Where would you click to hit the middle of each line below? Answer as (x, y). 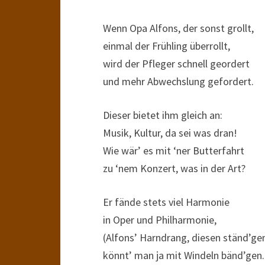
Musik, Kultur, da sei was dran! (170, 133)
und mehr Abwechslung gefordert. (178, 81)
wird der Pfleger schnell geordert (176, 64)
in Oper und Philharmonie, (160, 220)
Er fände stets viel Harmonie (166, 202)
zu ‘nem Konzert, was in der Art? (174, 168)
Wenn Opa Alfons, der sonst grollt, (178, 28)
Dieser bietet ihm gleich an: (163, 115)
